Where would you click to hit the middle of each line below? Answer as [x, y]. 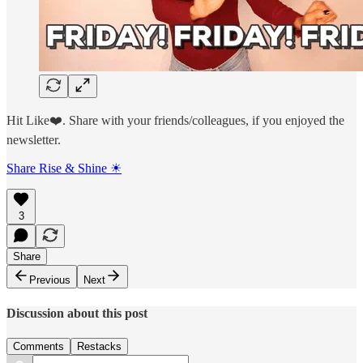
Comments [38, 346]
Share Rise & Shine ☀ [64, 169]
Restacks [99, 346]
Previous [50, 280]
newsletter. [34, 140]
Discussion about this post [77, 313]
